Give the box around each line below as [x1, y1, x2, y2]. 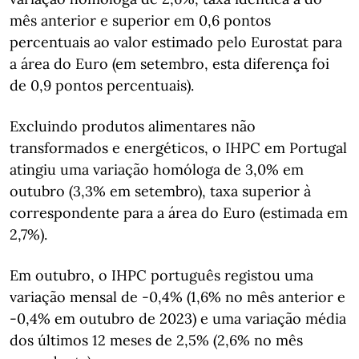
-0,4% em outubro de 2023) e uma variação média [10, 309, 346, 328]
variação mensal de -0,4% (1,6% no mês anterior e [10, 287, 345, 306]
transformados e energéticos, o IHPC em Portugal [10, 138, 347, 157]
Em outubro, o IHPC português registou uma [10, 265, 313, 284]
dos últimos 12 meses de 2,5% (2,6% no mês [10, 330, 303, 349]
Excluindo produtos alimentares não [10, 116, 256, 135]
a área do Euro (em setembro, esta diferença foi [10, 54, 329, 73]
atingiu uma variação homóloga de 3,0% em [10, 159, 304, 179]
